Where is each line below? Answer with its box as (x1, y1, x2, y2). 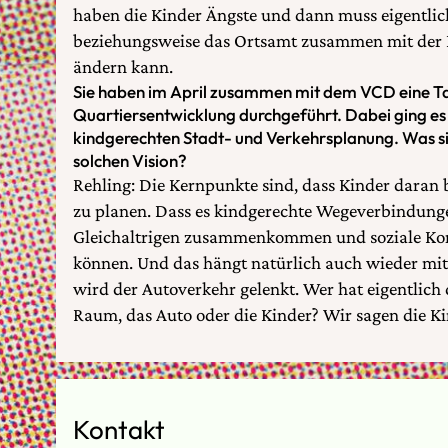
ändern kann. (73, 55, 173, 77)
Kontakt (73, 412, 165, 446)
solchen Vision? (73, 149, 187, 171)
